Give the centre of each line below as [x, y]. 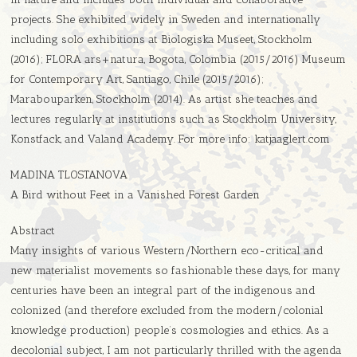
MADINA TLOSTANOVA [69, 175]
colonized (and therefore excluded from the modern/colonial [167, 311]
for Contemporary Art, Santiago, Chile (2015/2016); [137, 80]
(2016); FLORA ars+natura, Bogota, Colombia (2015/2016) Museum [178, 60]
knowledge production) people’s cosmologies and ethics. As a [170, 331]
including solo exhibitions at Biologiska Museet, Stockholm [162, 40]
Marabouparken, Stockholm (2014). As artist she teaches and [165, 100]
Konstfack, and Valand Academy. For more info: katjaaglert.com [171, 139]
